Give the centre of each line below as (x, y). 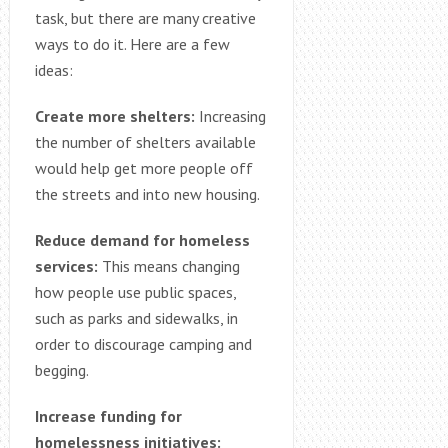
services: (66, 265)
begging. (61, 369)
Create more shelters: (114, 115)
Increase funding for (108, 415)
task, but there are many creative (145, 17)
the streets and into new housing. (147, 193)
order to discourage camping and (143, 343)
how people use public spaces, (135, 291)
